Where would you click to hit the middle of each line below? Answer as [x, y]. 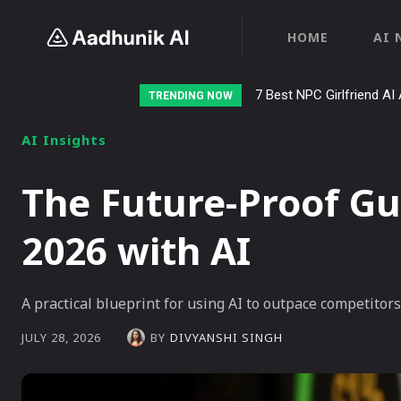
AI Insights [64, 140]
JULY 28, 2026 [61, 338]
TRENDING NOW [191, 96]
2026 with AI [136, 250]
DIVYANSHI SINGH [226, 337]
